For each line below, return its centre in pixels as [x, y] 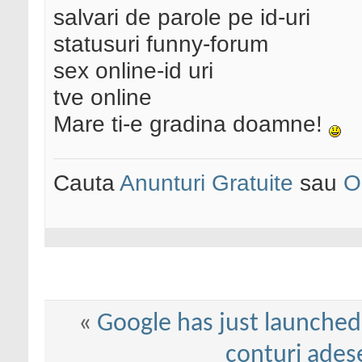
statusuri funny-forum [161, 44]
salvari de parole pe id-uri [182, 17]
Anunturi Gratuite [206, 183]
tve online [103, 97]
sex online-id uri [133, 71]
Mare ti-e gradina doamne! [191, 124]
